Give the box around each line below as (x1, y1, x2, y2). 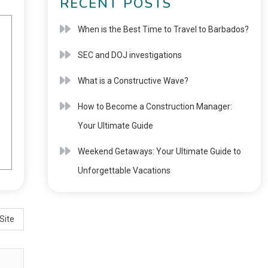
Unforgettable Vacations (77, 166, 170, 175)
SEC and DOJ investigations (77, 50, 182, 60)
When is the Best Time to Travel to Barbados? (77, 25, 249, 34)
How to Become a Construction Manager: (77, 102, 232, 111)
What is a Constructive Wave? (77, 76, 188, 86)
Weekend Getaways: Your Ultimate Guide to (77, 147, 241, 156)
